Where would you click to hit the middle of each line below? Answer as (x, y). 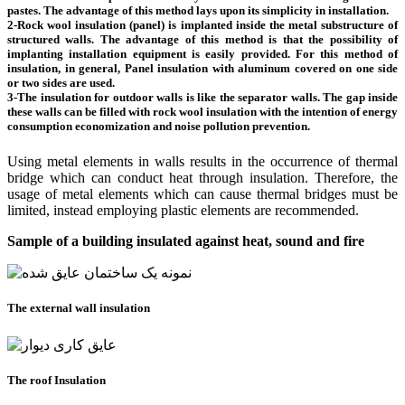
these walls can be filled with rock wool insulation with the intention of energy (202, 112)
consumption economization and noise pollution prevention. (159, 127)
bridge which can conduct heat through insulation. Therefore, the (202, 178)
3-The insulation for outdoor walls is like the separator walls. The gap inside (202, 98)
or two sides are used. (61, 83)
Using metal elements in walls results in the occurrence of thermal (202, 162)
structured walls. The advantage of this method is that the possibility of (202, 40)
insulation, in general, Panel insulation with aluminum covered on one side (202, 69)
